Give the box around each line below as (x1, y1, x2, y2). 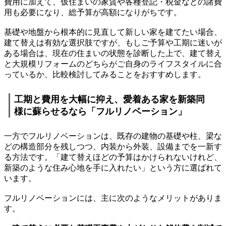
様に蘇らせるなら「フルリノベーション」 (14, 106, 187, 117)
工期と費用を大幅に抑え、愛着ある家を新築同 (14, 94, 205, 105)
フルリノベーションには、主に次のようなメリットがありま (4, 193, 222, 202)
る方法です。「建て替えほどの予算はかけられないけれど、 (4, 152, 222, 161)
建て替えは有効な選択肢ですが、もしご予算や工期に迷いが (4, 38, 222, 47)
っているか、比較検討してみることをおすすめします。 (4, 70, 206, 79)
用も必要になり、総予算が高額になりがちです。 (4, 8, 182, 17)
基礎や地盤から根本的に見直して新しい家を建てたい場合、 (4, 27, 222, 36)
